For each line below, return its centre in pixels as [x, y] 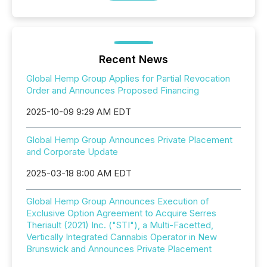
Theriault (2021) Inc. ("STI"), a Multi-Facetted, [120, 225]
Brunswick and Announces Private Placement [119, 249]
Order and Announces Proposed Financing [113, 90]
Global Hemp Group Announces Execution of [118, 201]
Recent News [133, 59]
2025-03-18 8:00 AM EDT [79, 173]
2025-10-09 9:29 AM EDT [79, 112]
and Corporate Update [72, 152]
